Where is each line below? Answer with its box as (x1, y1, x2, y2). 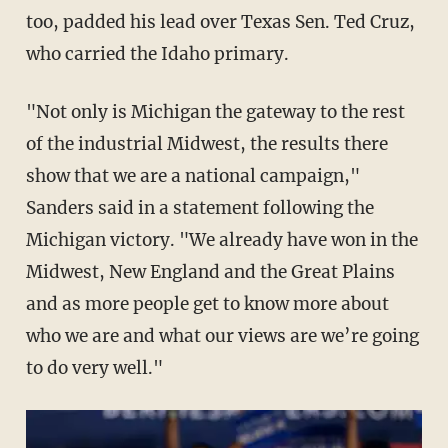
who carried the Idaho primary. (25, 43, 289, 66)
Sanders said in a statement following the (25, 197, 374, 220)
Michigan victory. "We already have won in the (25, 229, 418, 252)
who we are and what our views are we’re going (25, 325, 419, 348)
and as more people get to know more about (25, 293, 389, 316)
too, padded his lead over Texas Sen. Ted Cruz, (25, 11, 415, 34)
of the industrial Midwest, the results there (25, 133, 388, 156)
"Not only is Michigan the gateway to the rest (25, 101, 405, 124)
